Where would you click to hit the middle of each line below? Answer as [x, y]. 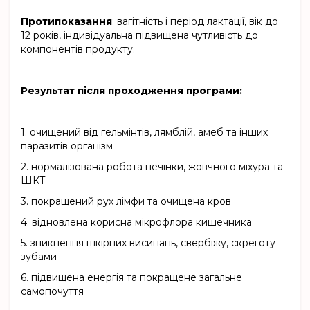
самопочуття [52, 292]
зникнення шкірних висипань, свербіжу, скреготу [153, 243]
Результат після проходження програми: [131, 91]
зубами [39, 257]
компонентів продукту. [78, 49]
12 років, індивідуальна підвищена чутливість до [139, 36]
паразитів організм [67, 146]
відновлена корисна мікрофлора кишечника [142, 222]
